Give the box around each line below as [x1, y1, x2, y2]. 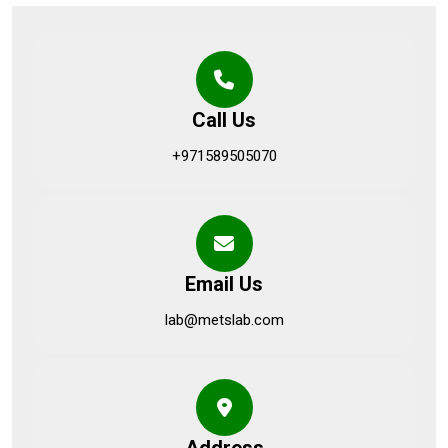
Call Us [192, 108, 256, 133]
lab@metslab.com [164, 311, 284, 330]
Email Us [185, 272, 263, 297]
